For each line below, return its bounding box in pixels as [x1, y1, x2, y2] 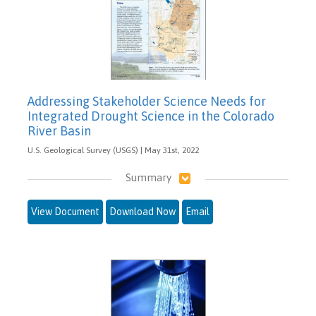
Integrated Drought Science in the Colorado [28, 108, 274, 123]
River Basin [28, 123, 91, 138]
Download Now [109, 205, 176, 217]
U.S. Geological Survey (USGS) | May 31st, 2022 [28, 145, 199, 155]
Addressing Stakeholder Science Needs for [28, 93, 266, 109]
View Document [31, 205, 99, 217]
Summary [125, 171, 171, 183]
